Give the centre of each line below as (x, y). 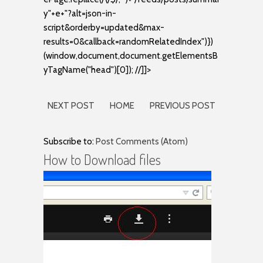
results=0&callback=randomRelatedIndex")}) (128, 41)
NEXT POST (71, 105)
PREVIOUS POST (183, 105)
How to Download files (102, 159)
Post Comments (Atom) (142, 141)
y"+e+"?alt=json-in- (80, 13)
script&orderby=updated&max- (104, 27)
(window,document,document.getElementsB (131, 55)
